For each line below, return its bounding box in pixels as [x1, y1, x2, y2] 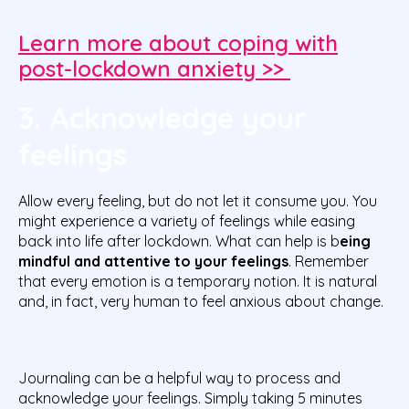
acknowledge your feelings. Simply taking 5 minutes [18, 388, 362, 407]
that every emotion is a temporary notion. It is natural [18, 271, 377, 290]
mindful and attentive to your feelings [18, 251, 288, 270]
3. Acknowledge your [18, 99, 307, 136]
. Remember [288, 251, 369, 270]
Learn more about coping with [18, 28, 338, 57]
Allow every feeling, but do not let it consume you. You [18, 191, 377, 210]
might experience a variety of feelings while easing [18, 211, 355, 230]
